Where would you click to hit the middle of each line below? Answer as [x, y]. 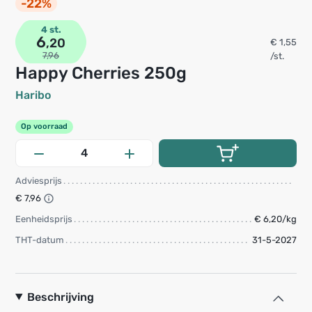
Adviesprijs [39, 180]
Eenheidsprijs [44, 219]
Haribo [33, 95]
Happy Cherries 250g [107, 73]
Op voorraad [44, 126]
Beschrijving [60, 297]
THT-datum [40, 240]
